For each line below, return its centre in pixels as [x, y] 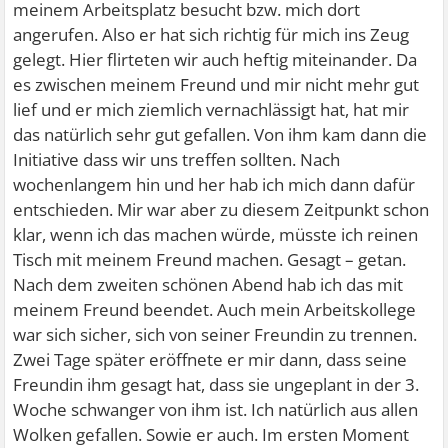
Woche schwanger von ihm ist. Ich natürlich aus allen [216, 409]
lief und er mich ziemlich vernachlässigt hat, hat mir [211, 109]
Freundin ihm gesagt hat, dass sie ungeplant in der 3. [216, 384]
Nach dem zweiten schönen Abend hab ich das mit [208, 284]
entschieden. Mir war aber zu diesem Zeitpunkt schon [221, 209]
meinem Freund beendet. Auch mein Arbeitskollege [215, 309]
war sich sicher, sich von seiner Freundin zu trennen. [215, 334]
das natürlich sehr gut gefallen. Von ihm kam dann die [220, 134]
